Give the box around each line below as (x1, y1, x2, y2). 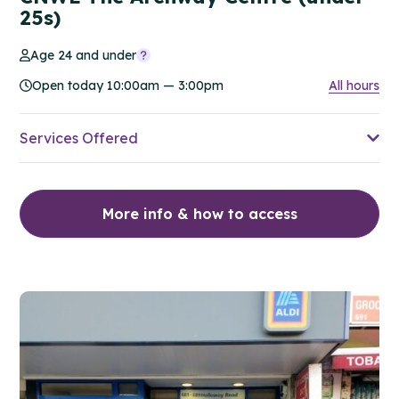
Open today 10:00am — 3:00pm (32, 77, 224, 94)
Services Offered (20, 128, 138, 147)
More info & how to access (102, 204, 297, 223)
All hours (329, 77, 379, 94)
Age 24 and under (30, 46, 137, 63)
